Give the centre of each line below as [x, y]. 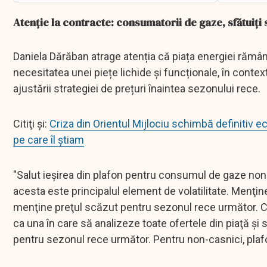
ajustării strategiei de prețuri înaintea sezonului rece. [137, 89]
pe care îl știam [49, 140]
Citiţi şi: [31, 124]
